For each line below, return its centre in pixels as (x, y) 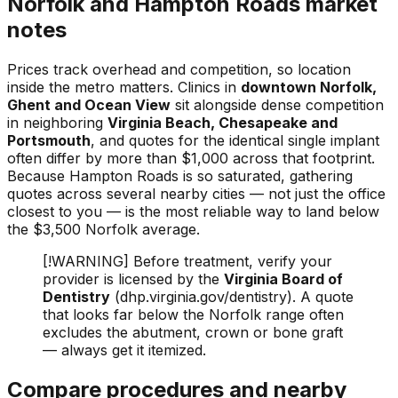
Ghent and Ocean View (89, 104)
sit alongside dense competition (277, 104)
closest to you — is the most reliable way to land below (193, 211)
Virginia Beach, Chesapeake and (223, 122)
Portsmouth (49, 140)
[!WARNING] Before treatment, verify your (187, 261)
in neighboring (57, 122)
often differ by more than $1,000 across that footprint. (191, 158)
